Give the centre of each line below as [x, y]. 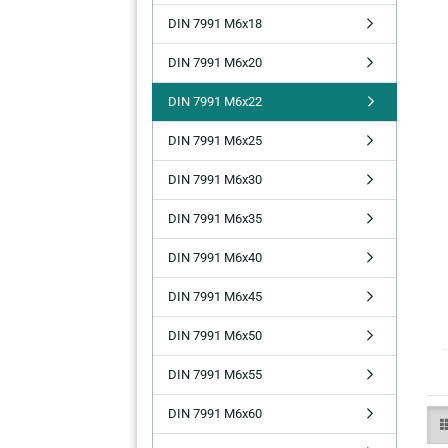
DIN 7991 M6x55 [215, 374]
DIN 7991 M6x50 [215, 335]
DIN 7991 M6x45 [215, 296]
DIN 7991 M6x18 [215, 23]
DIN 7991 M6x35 [215, 218]
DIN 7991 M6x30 [215, 179]
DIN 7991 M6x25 [215, 140]
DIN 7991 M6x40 [215, 257]
